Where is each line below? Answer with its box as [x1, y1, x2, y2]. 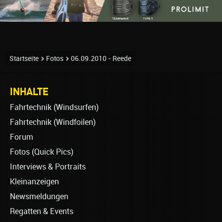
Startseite [9, 54, 39, 62]
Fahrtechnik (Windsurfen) [10, 102, 99, 112]
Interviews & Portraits [10, 162, 86, 171]
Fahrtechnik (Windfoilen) [10, 117, 96, 127]
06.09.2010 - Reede [71, 54, 131, 62]
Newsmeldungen [10, 191, 68, 201]
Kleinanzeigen [10, 176, 59, 186]
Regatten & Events [10, 206, 73, 216]
